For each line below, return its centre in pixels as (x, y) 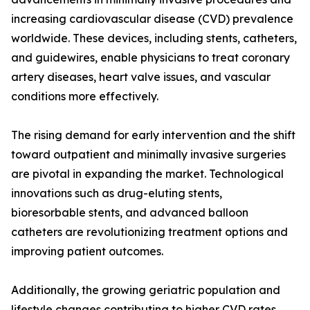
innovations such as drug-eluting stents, (117, 193)
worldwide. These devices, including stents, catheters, (154, 38)
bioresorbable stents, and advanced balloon (130, 213)
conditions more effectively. (85, 97)
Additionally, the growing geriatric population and (146, 290)
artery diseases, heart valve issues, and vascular (141, 77)
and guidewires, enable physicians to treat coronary (151, 58)
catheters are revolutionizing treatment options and (149, 232)
